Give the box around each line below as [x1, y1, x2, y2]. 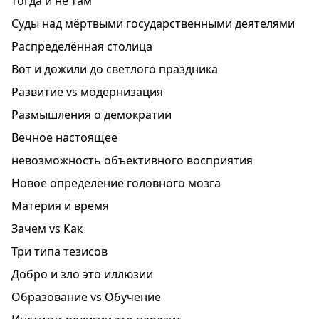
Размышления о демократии [11, 107, 172, 122]
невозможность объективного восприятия [11, 152, 253, 168]
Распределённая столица [11, 38, 152, 54]
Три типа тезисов [11, 244, 108, 259]
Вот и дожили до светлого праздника [11, 61, 218, 77]
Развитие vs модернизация [11, 84, 163, 100]
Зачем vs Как [11, 221, 83, 236]
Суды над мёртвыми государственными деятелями [11, 16, 295, 31]
